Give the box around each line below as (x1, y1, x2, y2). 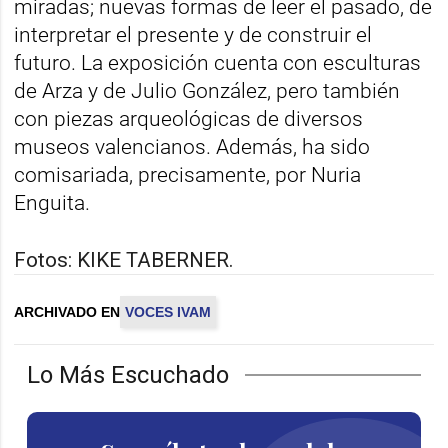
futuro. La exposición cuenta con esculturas (14, 50, 422, 75)
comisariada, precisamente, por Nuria (14, 162, 362, 187)
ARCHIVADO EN (14, 303, 121, 320)
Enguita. (14, 190, 91, 215)
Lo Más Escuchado (27, 360, 230, 389)
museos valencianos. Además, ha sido (14, 134, 371, 159)
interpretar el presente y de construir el (14, 22, 373, 47)
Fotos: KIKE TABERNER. (14, 247, 240, 272)
